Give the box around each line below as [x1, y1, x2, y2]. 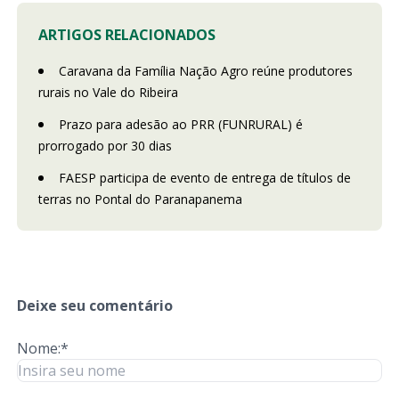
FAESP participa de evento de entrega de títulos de [58, 168, 351, 186]
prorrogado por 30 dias [37, 136, 172, 154]
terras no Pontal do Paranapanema [37, 190, 242, 208]
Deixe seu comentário [16, 295, 173, 315]
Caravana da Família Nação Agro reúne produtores [58, 61, 353, 79]
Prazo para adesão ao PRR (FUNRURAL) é [58, 115, 303, 133]
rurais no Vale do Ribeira [37, 83, 178, 101]
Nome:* [16, 338, 69, 358]
